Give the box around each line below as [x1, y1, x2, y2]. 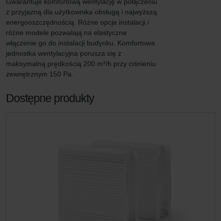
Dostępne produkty [6, 92, 94, 105]
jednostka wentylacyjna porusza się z [6, 49, 123, 57]
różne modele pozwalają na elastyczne [6, 29, 129, 37]
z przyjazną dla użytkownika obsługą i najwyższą [6, 8, 159, 16]
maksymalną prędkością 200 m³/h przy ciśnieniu [6, 60, 158, 68]
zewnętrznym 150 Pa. [6, 70, 74, 78]
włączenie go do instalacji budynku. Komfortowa [6, 39, 157, 47]
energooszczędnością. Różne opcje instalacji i [6, 18, 151, 26]
